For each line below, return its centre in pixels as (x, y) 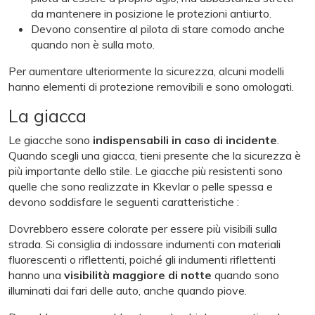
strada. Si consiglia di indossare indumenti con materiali (144, 244)
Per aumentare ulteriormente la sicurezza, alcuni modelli (146, 71)
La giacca (47, 115)
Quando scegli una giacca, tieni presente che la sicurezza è (155, 155)
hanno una (36, 275)
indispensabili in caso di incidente (185, 140)
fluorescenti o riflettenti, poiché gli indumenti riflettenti (142, 259)
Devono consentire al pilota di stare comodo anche (158, 28)
